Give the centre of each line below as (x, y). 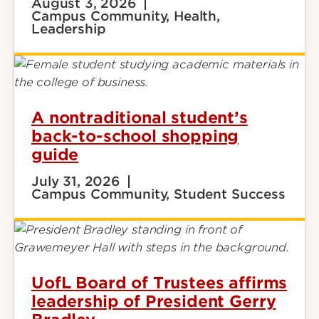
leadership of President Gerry (154, 301)
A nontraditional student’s (140, 117)
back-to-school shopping (135, 136)
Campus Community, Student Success (158, 194)
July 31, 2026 (75, 181)
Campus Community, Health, (126, 16)
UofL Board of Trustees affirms (159, 283)
